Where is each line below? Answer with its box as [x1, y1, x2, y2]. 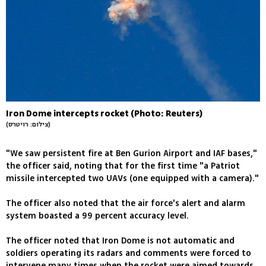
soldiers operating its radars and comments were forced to [6, 246, 251, 259]
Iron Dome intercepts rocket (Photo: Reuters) [6, 107, 202, 120]
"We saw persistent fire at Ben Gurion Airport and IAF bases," [6, 147, 257, 160]
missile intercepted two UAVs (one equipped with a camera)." [6, 172, 259, 185]
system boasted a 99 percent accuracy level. [6, 209, 189, 222]
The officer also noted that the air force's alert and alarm [6, 197, 245, 210]
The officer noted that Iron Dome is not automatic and [6, 234, 235, 247]
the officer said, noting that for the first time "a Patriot [6, 159, 240, 172]
